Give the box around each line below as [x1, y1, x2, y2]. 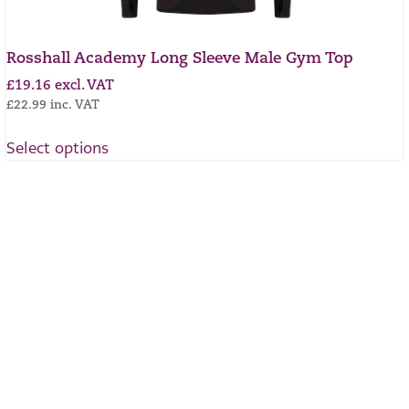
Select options [6, 137, 110, 158]
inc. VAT [50, 99, 100, 111]
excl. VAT [55, 79, 115, 93]
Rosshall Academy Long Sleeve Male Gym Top [6, 51, 354, 68]
